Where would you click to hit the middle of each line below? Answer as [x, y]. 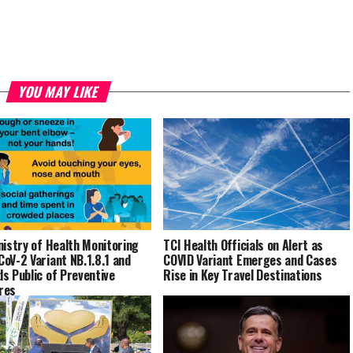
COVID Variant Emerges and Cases [250, 260]
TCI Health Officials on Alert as [243, 245]
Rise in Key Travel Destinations [243, 275]
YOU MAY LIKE [59, 92]
